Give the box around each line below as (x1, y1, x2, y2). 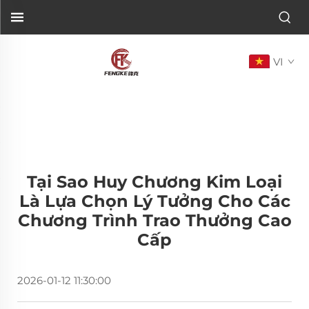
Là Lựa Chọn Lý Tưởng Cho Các (19, 191, 290, 211)
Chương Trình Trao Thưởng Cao (17, 210, 292, 230)
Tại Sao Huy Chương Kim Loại (27, 172, 282, 192)
